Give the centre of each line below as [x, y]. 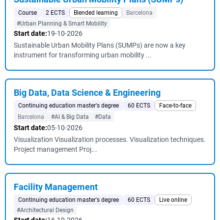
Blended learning [96, 13]
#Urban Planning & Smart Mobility [62, 24]
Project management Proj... [55, 149]
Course [27, 13]
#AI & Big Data [70, 117]
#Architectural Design [45, 210]
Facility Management [56, 187]
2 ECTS [55, 13]
